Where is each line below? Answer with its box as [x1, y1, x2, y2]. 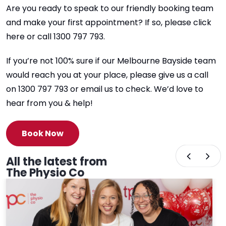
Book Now [22, 127, 64, 139]
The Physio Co [6, 165, 84, 181]
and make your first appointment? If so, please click [6, 17, 211, 28]
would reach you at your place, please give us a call [6, 69, 208, 81]
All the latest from [6, 154, 107, 169]
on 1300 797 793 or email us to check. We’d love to [6, 83, 203, 95]
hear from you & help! [6, 97, 93, 109]
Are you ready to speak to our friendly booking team [6, 3, 213, 14]
